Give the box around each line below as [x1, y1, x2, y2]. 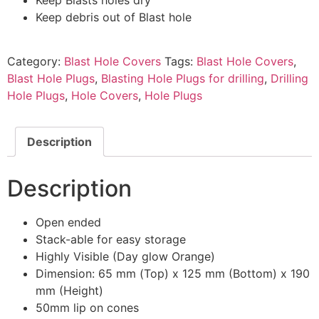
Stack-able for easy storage [36, 231, 186, 246]
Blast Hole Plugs [7, 70, 95, 85]
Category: [7, 53, 64, 68]
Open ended [36, 214, 101, 229]
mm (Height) [36, 283, 103, 298]
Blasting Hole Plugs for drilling [101, 70, 264, 85]
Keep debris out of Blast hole [36, 9, 192, 24]
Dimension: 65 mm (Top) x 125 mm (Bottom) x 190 [36, 266, 310, 281]
